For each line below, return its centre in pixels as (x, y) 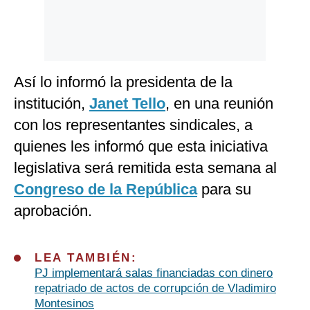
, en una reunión (219, 104)
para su (224, 190)
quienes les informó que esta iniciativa (141, 147)
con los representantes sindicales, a (133, 125)
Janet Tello (127, 104)
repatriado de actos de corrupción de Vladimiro (155, 289)
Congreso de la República (106, 190)
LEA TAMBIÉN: (86, 258)
